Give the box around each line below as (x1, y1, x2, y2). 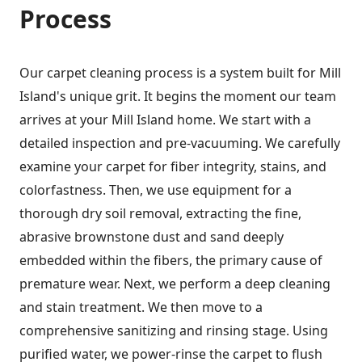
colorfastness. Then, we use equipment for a (19, 181, 292, 200)
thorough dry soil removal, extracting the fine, (19, 204, 301, 223)
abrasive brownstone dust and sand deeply (19, 228, 284, 246)
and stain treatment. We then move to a (19, 298, 263, 317)
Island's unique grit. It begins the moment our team (19, 87, 336, 106)
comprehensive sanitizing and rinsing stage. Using (19, 322, 328, 340)
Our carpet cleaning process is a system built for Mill (19, 64, 341, 82)
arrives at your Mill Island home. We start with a (19, 111, 311, 129)
